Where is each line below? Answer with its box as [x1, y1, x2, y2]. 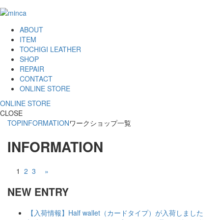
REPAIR [20, 64, 44, 74]
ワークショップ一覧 [69, 118, 131, 128]
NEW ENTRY [7, 184, 69, 199]
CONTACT [20, 74, 53, 84]
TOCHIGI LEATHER [20, 44, 81, 55]
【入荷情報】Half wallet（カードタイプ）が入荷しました [27, 207, 203, 218]
